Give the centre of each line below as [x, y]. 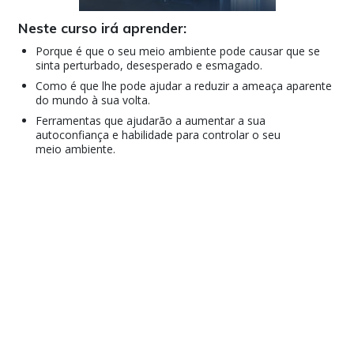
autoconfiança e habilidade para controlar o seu [158, 134]
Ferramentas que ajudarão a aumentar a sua [151, 120]
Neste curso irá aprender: [102, 27]
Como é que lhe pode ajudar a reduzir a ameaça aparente [184, 85]
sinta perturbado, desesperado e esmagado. [149, 65]
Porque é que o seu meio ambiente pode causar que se [178, 51]
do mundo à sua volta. [93, 100]
